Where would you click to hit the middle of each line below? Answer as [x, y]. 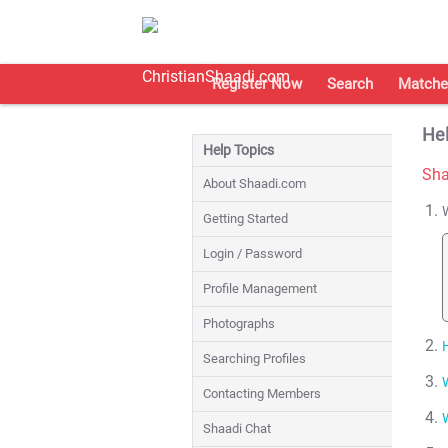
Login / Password [252, 253]
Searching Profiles [254, 358]
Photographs [239, 323]
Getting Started [245, 218]
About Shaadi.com [254, 183]
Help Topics [238, 150]
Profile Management [260, 288]
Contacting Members [262, 393]
